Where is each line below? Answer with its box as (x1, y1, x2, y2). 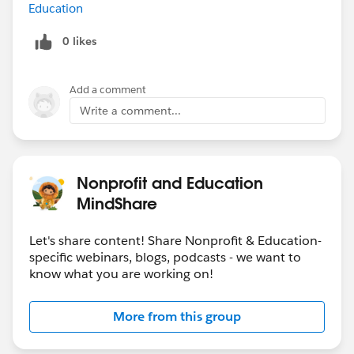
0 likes (62, 33, 96, 48)
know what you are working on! (29, 265, 213, 282)
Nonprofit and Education (77, 171, 263, 193)
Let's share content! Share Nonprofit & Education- (29, 232, 322, 249)
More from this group (113, 307, 241, 325)
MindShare (77, 192, 157, 213)
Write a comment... (80, 103, 181, 118)
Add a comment (70, 82, 146, 96)
